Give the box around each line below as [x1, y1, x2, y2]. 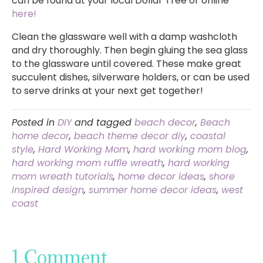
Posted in [12, 116, 58, 130]
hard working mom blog [133, 143, 247, 157]
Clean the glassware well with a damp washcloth [12, 30, 237, 44]
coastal [190, 129, 225, 143]
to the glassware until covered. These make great [12, 57, 241, 71]
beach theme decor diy [74, 129, 186, 143]
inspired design [12, 183, 84, 197]
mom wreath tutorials [12, 170, 113, 184]
